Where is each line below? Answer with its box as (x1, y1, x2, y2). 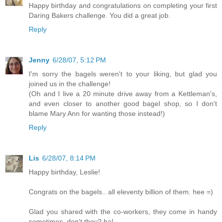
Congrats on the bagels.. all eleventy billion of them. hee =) (29, 187, 213, 196)
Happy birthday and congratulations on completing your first (29, 1, 217, 9)
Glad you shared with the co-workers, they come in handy (29, 207, 217, 216)
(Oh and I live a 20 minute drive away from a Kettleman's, (29, 89, 217, 98)
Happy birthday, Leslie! (29, 167, 100, 176)
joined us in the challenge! (29, 79, 111, 88)
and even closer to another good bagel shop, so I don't (29, 99, 217, 108)
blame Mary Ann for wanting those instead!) (29, 109, 165, 117)
